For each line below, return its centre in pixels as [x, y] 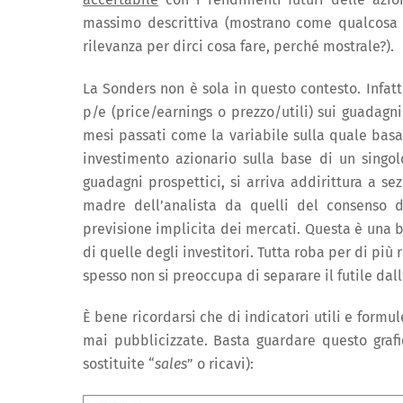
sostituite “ [119, 364]
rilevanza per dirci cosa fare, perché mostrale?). [238, 46]
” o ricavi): [220, 364]
